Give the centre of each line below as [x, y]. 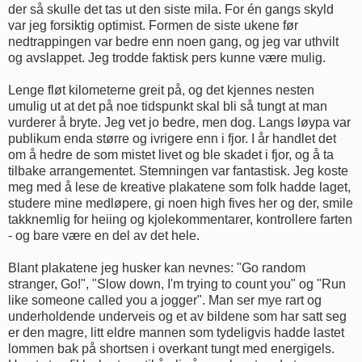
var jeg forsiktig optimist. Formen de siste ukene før [153, 25]
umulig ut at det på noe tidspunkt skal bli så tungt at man [168, 106]
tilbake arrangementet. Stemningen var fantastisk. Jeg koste [178, 170]
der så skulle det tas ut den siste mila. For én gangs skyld [171, 9]
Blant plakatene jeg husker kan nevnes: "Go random [157, 267]
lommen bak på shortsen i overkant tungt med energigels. [171, 348]
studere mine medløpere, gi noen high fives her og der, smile [181, 203]
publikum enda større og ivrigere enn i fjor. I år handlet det [172, 138]
